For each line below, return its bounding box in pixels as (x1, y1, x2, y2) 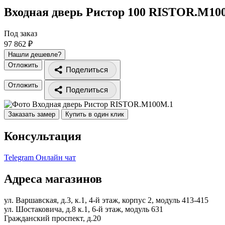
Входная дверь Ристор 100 (4, 6, 149, 19)
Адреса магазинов (4, 172, 102, 185)
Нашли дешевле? (8, 51, 61, 59)
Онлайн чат (36, 153, 76, 162)
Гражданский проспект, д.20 (4, 213, 101, 222)
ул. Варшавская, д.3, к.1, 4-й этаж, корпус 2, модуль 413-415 (4, 195, 208, 204)
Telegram (4, 153, 36, 162)
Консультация (4, 130, 81, 143)
